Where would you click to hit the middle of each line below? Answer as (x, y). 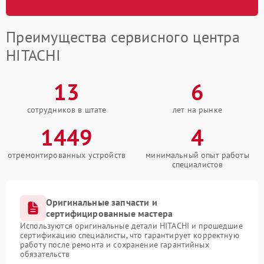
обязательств (45, 254)
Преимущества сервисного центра (123, 37)
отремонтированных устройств (67, 155)
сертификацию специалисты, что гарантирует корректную (130, 235)
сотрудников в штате (67, 110)
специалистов (197, 164)
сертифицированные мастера (110, 213)
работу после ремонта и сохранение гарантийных (115, 245)
